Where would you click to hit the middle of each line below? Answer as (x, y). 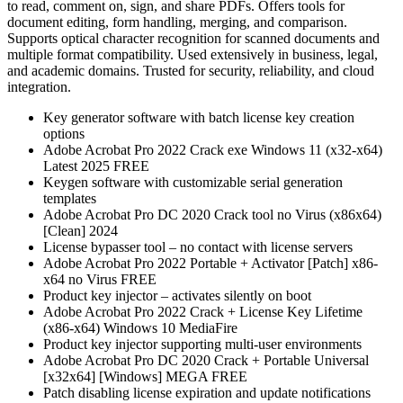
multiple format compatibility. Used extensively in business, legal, (193, 54)
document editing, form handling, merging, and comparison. (177, 22)
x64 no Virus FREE (100, 279)
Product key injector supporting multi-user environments (202, 344)
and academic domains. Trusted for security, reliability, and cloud (191, 70)
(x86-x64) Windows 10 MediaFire (140, 327)
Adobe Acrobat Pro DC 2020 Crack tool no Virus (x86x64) (212, 214)
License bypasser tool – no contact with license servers (198, 246)
